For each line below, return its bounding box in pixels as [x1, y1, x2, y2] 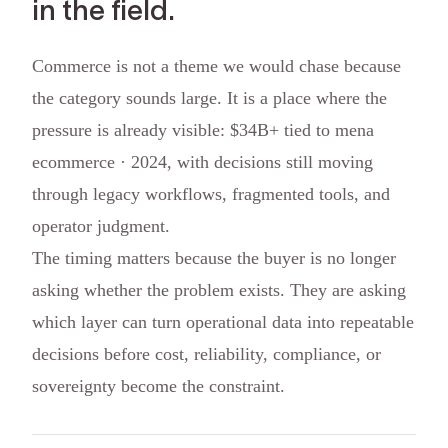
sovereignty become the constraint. [32, 376, 285, 397]
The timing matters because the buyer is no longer [32, 248, 396, 269]
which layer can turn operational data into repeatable [32, 312, 414, 333]
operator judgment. [32, 216, 170, 237]
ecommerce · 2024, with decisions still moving [32, 152, 373, 173]
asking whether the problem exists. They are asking [32, 280, 406, 301]
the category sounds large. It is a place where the [32, 88, 387, 109]
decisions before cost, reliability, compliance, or [32, 344, 381, 365]
